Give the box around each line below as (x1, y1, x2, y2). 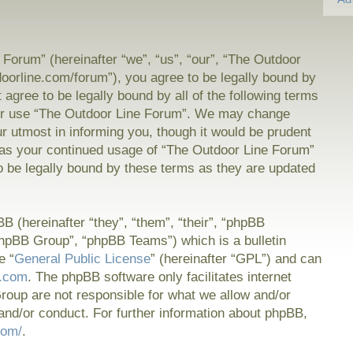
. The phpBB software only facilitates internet (28, 269, 292, 284)
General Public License (14, 251, 151, 266)
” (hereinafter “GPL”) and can (150, 251, 322, 266)
